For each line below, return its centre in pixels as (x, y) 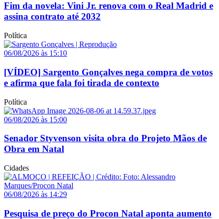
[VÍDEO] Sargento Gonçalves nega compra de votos (108, 72)
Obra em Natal (34, 149)
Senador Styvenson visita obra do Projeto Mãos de (105, 138)
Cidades (16, 168)
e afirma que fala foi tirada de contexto (82, 83)
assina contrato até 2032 (52, 17)
